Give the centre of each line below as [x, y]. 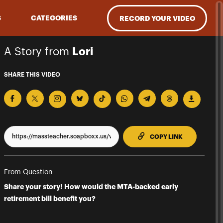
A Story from [38, 52]
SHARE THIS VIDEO [32, 75]
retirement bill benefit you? [50, 198]
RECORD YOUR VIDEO [157, 18]
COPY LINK [166, 137]
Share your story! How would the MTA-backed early [91, 186]
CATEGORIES [54, 18]
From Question [28, 172]
